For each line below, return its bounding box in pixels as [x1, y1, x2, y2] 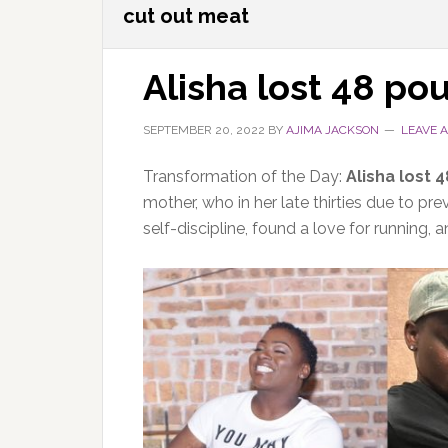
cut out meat [123, 4, 249, 28]
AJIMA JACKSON [286, 123, 379, 137]
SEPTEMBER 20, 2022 [143, 123, 265, 137]
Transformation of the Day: [143, 167, 342, 186]
